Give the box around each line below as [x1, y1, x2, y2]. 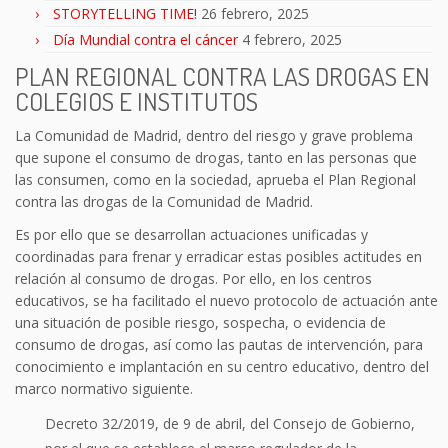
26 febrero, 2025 [201, 3, 309, 23]
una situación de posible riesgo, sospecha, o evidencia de [15, 312, 386, 332]
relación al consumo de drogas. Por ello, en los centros [15, 268, 372, 288]
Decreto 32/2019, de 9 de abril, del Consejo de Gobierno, [45, 413, 415, 433]
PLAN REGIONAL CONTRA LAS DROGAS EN [15, 59, 430, 92]
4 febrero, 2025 [242, 29, 342, 49]
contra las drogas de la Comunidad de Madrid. [15, 191, 313, 211]
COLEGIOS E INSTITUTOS [15, 84, 258, 117]
